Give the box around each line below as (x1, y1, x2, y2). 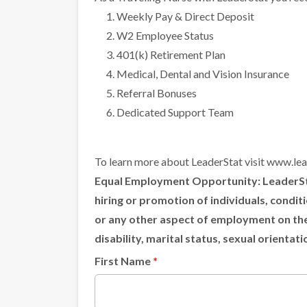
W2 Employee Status (116, 29, 214, 42)
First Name (95, 254, 153, 268)
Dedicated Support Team (116, 106, 234, 119)
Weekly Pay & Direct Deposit (116, 10, 254, 23)
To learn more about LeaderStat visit (95, 155, 267, 169)
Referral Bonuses (116, 86, 197, 100)
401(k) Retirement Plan (116, 48, 225, 62)
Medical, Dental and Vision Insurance (116, 67, 289, 81)
